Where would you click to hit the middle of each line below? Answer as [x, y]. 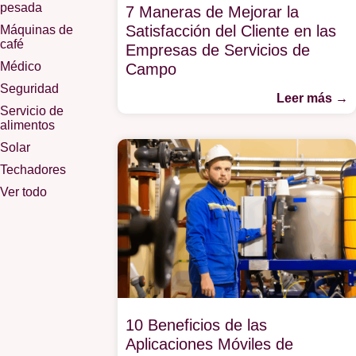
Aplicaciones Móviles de [209, 344]
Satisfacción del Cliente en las [230, 31]
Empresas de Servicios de [217, 50]
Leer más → [312, 98]
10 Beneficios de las [196, 325]
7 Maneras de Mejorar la [212, 12]
